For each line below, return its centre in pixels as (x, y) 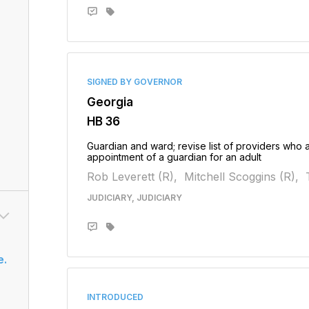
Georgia (110, 102)
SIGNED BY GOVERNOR (134, 82)
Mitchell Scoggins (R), (241, 177)
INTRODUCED (115, 297)
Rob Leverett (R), (132, 177)
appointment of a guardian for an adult (174, 157)
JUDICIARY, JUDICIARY (134, 198)
